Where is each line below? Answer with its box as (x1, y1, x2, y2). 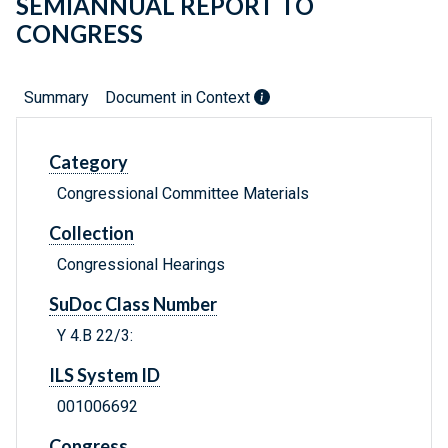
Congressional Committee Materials (57, 184, 309, 204)
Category (49, 151, 128, 174)
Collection (49, 222, 134, 245)
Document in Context (105, 88, 254, 108)
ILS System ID (49, 364, 160, 387)
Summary (24, 88, 89, 108)
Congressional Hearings (57, 255, 225, 275)
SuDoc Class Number (49, 293, 217, 316)
